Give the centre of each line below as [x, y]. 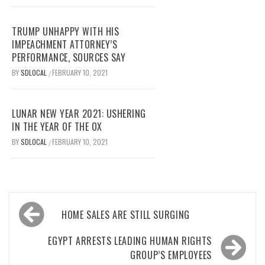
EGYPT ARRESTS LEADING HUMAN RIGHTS [130, 241]
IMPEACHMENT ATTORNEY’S [64, 45]
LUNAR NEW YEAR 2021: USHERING [79, 114]
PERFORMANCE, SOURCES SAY [69, 58]
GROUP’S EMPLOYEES [171, 255]
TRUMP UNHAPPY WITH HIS [65, 32]
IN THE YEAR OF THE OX [57, 127]
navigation [49, 228]
